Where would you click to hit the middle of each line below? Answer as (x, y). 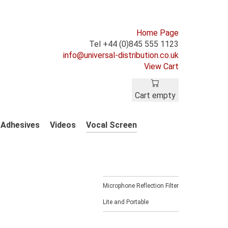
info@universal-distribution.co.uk (121, 55)
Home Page (158, 33)
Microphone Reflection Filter (141, 186)
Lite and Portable (126, 202)
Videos (63, 125)
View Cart (161, 66)
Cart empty (155, 95)
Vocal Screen (111, 125)
